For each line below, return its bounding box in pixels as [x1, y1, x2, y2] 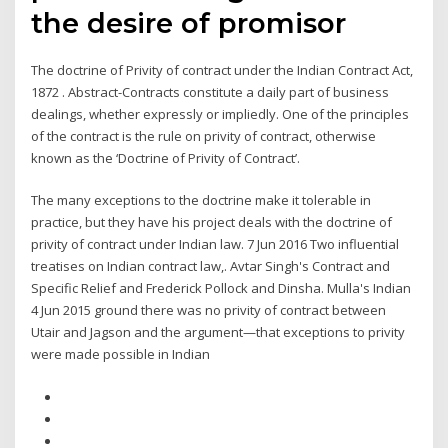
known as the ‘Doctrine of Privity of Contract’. [31, 148, 301, 167]
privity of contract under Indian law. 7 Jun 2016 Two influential [31, 235, 400, 254]
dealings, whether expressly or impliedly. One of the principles [31, 104, 410, 123]
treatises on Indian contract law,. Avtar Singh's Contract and [31, 257, 391, 276]
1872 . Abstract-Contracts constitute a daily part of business [31, 82, 390, 101]
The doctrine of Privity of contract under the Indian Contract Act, [31, 60, 414, 79]
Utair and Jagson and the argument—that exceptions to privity [31, 323, 406, 342]
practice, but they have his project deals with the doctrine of [31, 213, 393, 232]
